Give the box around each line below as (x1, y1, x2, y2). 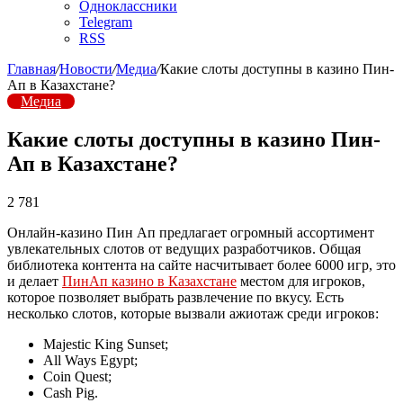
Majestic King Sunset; (43, 336, 168, 352)
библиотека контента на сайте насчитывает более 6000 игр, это (7, 256, 396, 273)
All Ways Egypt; (43, 352, 138, 368)
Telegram (79, 14, 132, 30)
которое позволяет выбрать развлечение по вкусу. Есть (7, 289, 344, 305)
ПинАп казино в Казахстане (62, 273, 237, 289)
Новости (59, 61, 112, 76)
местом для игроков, (237, 273, 365, 289)
